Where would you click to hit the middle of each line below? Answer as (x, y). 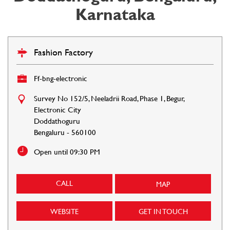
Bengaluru (49, 132)
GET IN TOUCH (163, 211)
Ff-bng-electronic (61, 78)
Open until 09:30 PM (67, 151)
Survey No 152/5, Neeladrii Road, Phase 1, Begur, (109, 98)
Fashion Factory (63, 52)
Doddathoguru (57, 121)
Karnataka (115, 14)
